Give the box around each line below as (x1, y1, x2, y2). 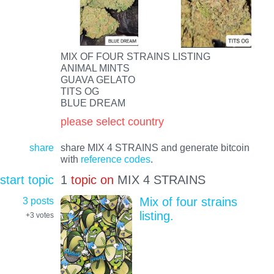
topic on (70, 173, 114, 187)
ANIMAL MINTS (60, 62, 130, 73)
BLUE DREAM (60, 97, 125, 108)
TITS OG (60, 85, 99, 97)
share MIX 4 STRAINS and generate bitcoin (60, 141, 250, 153)
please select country (60, 114, 164, 128)
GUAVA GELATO (60, 73, 135, 85)
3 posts (23, 195, 54, 207)
